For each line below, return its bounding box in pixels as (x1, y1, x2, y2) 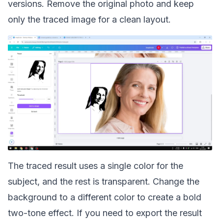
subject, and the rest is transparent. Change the (8, 176, 199, 187)
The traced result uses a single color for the (8, 161, 183, 171)
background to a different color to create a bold (8, 192, 201, 202)
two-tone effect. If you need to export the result (8, 208, 202, 218)
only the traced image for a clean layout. (8, 14, 171, 25)
